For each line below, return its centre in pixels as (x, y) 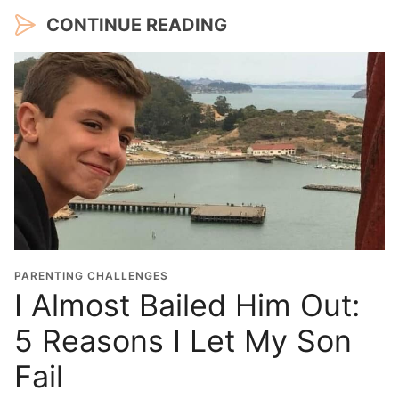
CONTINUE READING (137, 24)
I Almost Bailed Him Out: (187, 305)
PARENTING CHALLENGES (91, 275)
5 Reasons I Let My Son (183, 340)
